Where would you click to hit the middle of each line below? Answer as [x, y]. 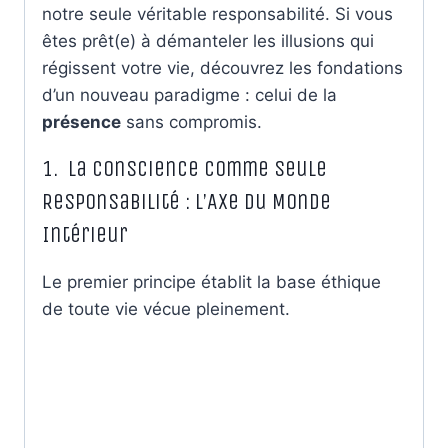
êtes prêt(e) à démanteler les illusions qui [208, 40]
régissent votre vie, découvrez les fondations [222, 67]
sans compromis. [191, 121]
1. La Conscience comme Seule [184, 168]
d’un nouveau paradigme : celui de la [189, 94]
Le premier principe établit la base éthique [211, 281]
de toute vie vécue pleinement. [166, 308]
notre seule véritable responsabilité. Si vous [217, 13]
